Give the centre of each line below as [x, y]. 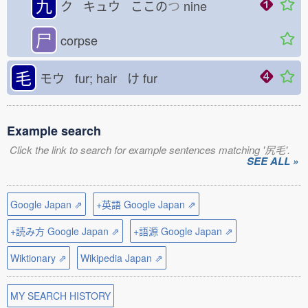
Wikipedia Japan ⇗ [122, 258]
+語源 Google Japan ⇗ [183, 231]
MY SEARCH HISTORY [60, 296]
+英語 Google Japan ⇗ [146, 204]
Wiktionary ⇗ [38, 258]
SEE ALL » [273, 161]
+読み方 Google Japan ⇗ [65, 231]
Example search [54, 131]
